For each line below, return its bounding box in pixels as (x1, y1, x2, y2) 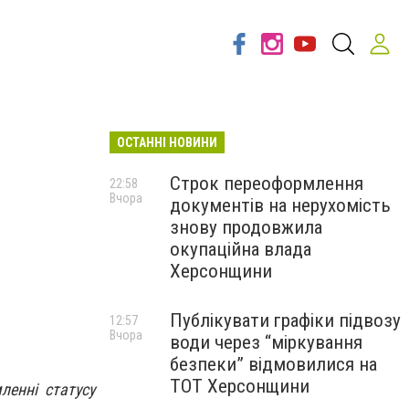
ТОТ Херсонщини (170, 375, 309, 397)
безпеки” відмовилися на (170, 353, 377, 375)
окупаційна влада (170, 238, 311, 260)
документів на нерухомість (170, 194, 391, 216)
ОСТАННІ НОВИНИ (117, 135, 217, 150)
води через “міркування (170, 331, 362, 353)
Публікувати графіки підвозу (170, 309, 401, 331)
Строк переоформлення (170, 173, 363, 194)
